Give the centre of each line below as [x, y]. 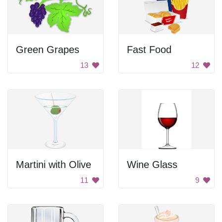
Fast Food [149, 50]
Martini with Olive [54, 165]
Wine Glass [152, 165]
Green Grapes [48, 50]
